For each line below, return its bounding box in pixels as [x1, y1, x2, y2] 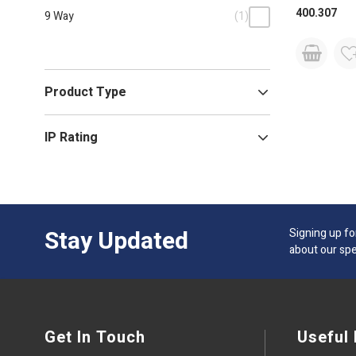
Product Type [44, 82, 126, 102]
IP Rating [44, 127, 98, 147]
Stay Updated [44, 223, 188, 259]
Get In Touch [44, 325, 145, 349]
